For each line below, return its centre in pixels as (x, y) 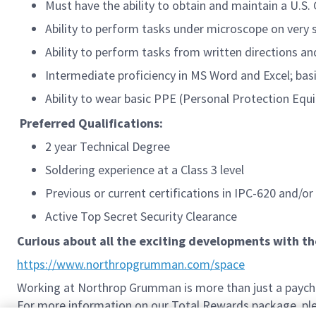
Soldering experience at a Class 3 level (145, 170)
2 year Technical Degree (108, 146)
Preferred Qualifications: (93, 123)
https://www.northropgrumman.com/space (131, 264)
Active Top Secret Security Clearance (141, 216)
